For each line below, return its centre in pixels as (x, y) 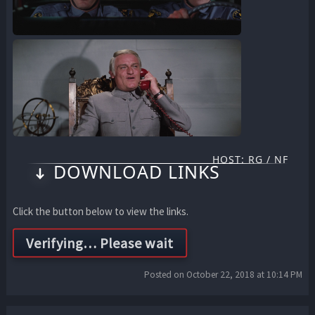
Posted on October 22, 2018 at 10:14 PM (224, 274)
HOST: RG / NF (251, 159)
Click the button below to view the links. (100, 211)
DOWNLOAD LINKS (136, 172)
